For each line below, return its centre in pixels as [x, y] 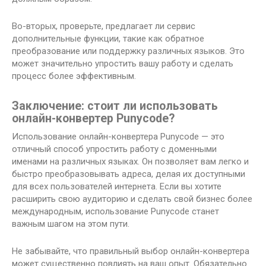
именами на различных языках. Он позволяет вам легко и [130, 162]
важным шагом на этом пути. [71, 224]
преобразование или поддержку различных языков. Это [128, 51]
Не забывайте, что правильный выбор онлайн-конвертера [131, 251]
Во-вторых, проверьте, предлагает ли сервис [104, 26]
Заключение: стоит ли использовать [115, 106]
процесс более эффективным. [74, 76]
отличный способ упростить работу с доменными [114, 149]
